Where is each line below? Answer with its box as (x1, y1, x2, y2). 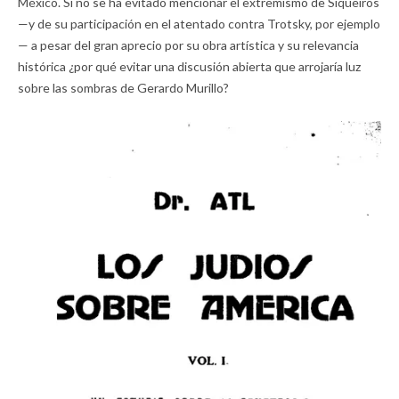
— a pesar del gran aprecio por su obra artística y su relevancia (18, 37, 359, 53)
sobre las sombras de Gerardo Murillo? (18, 79, 229, 95)
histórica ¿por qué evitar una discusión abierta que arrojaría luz (18, 58, 361, 74)
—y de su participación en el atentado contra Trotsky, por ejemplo (18, 15, 380, 31)
